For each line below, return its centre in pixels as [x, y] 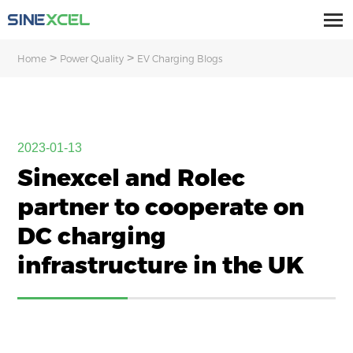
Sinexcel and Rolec [132, 177]
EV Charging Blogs [180, 58]
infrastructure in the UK [161, 265]
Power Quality [92, 58]
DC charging [92, 236]
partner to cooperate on [161, 206]
